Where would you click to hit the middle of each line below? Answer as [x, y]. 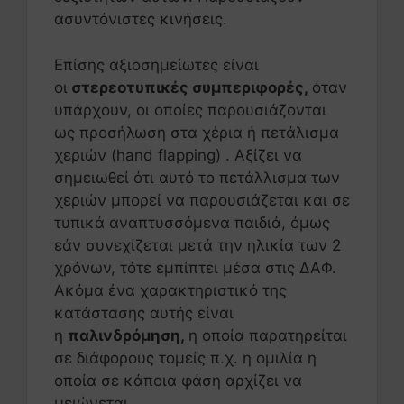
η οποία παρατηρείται [268, 335]
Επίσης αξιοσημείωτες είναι [156, 64]
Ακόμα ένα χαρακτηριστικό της [170, 290]
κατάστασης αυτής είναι [144, 312]
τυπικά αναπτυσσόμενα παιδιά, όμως [192, 222]
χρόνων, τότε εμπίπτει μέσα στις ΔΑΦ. [197, 267]
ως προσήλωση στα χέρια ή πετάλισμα [197, 132]
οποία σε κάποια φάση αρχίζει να [178, 380]
